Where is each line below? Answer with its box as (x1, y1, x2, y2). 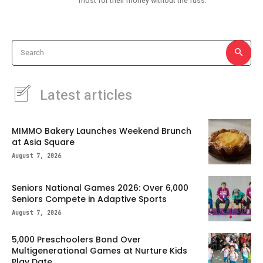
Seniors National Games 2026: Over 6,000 (12, 181, 188, 194)
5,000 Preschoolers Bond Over (12, 233, 141, 245)
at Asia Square (12, 136, 75, 148)
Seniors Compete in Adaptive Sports (12, 193, 167, 205)
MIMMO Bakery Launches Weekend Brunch (12, 124, 191, 137)
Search (21, 46, 44, 58)
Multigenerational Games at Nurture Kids (12, 244, 187, 257)
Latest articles (40, 85, 132, 106)
